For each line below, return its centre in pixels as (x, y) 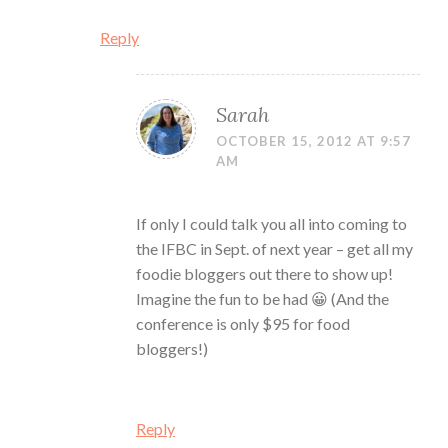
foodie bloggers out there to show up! (264, 274)
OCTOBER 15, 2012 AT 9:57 (313, 141)
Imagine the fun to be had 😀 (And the (262, 299)
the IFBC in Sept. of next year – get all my (274, 249)
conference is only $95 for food (243, 324)
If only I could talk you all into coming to (271, 224)
